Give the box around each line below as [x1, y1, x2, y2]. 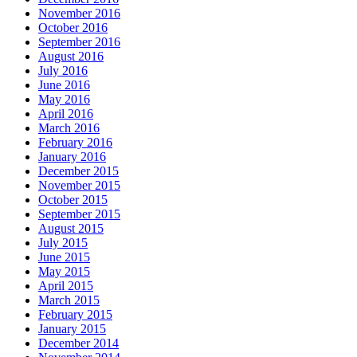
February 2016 [38, 135, 112, 150]
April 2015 [38, 279, 93, 293]
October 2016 [38, 21, 108, 35]
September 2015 [38, 207, 120, 222]
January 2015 [38, 322, 106, 336]
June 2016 [38, 78, 90, 92]
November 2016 [38, 6, 120, 21]
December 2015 [38, 164, 119, 178]
